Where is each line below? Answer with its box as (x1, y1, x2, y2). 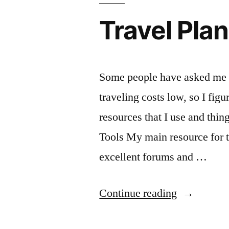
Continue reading (99, 186, 177, 200)
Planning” (176, 205, 222, 220)
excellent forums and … (99, 150, 208, 164)
